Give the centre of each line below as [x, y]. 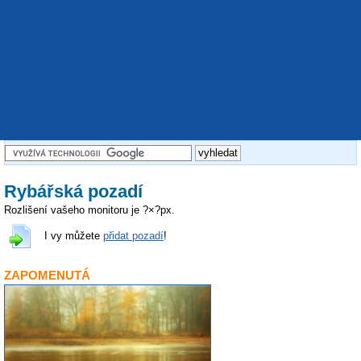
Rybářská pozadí [73, 191]
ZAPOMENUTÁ [47, 275]
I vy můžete [74, 236]
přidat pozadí [133, 236]
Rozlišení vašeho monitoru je [73, 210]
